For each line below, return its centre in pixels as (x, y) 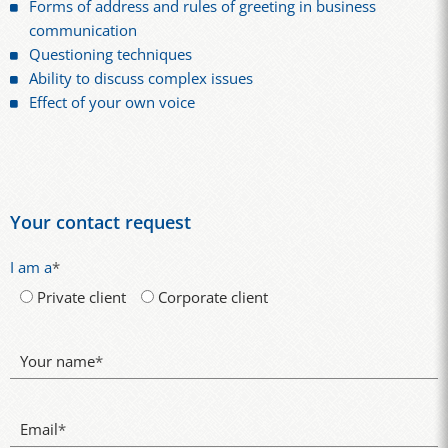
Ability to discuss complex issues (141, 79)
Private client (81, 297)
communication (83, 31)
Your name (57, 362)
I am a (31, 267)
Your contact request (100, 221)
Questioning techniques (111, 55)
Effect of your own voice (112, 103)
